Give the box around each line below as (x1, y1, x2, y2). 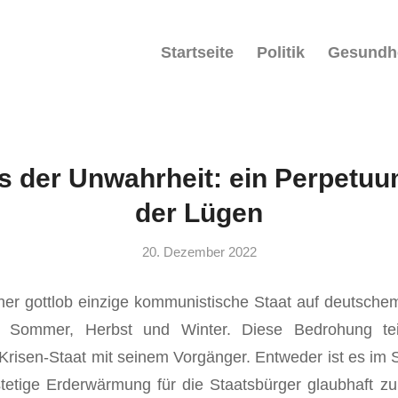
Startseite (161, 44, 234, 61)
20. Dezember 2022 (141, 245, 257, 259)
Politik (257, 44, 305, 61)
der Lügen (135, 198, 263, 227)
